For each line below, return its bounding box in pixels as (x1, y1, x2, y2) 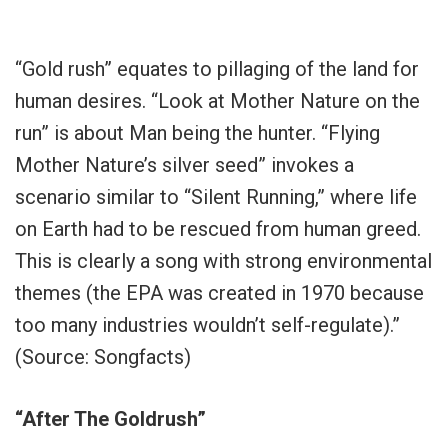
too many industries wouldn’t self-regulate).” (15, 313, 400, 338)
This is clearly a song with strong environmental (15, 249, 432, 274)
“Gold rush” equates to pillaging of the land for (15, 57, 419, 82)
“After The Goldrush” (15, 407, 206, 432)
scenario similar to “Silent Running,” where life (15, 185, 417, 210)
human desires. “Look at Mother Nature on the (15, 89, 420, 114)
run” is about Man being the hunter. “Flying (15, 121, 380, 146)
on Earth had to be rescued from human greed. (15, 217, 421, 242)
